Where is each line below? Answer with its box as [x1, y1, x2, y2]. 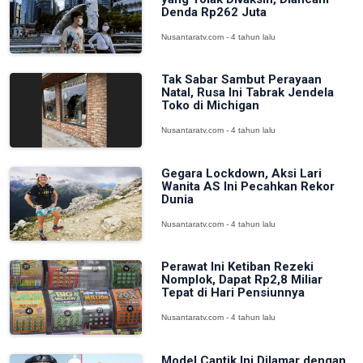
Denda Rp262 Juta [160, 4, 267, 19]
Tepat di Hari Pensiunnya [160, 285, 305, 301]
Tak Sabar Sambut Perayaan [160, 72, 322, 88]
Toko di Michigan [160, 98, 259, 113]
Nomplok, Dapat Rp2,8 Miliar [160, 272, 322, 288]
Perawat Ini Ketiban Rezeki [160, 259, 314, 275]
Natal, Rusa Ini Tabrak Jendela [160, 85, 334, 100]
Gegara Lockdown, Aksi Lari [160, 165, 322, 181]
